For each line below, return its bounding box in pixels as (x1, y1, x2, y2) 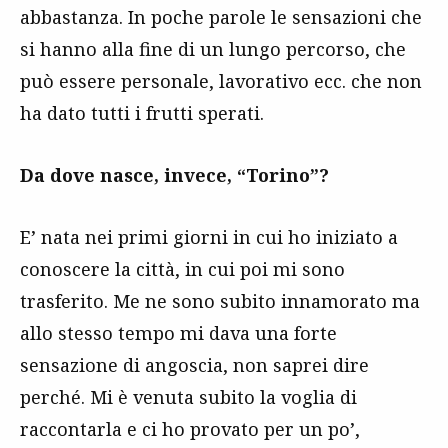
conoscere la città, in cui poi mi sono (20, 256, 345, 281)
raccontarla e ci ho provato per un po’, (20, 416, 360, 441)
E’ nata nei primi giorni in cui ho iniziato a (20, 224, 398, 249)
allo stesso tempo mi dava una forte (20, 320, 337, 345)
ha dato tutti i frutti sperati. (20, 100, 264, 125)
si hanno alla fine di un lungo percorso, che (20, 36, 406, 61)
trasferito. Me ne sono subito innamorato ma (20, 288, 420, 313)
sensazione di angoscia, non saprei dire (20, 352, 369, 377)
